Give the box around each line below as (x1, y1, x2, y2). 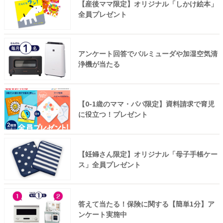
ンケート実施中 (78, 209, 127, 220)
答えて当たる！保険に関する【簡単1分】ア (78, 199, 215, 209)
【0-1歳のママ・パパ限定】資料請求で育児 (78, 98, 215, 109)
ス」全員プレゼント (78, 159, 141, 169)
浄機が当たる (78, 59, 120, 69)
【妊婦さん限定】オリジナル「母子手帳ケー (78, 148, 218, 159)
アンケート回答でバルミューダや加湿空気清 (78, 48, 218, 59)
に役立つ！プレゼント (78, 109, 148, 119)
